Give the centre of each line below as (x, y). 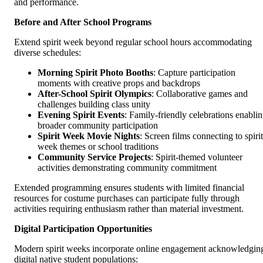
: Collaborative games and (200, 93)
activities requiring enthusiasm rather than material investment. (129, 208)
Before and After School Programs (83, 22)
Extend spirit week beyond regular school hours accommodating (133, 42)
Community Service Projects (94, 157)
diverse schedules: (48, 52)
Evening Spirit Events (81, 114)
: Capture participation (194, 72)
